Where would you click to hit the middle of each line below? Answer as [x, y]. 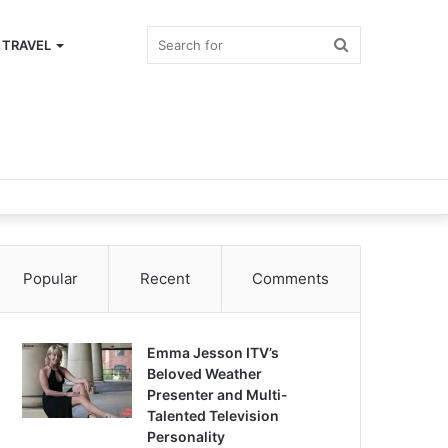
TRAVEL [26, 45]
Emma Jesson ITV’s [213, 352]
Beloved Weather [205, 373]
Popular [50, 278]
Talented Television [213, 415]
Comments [291, 278]
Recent [165, 278]
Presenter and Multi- [218, 394]
